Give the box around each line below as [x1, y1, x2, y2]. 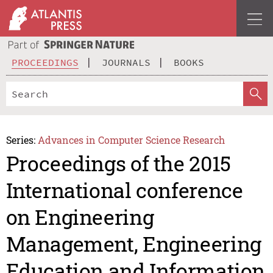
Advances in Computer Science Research [38, 133, 225, 146]
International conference [5, 176, 243, 204]
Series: [5, 133, 35, 146]
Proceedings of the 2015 [5, 149, 231, 177]
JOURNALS [102, 55, 151, 68]
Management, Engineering [5, 230, 261, 258]
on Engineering [5, 203, 154, 231]
